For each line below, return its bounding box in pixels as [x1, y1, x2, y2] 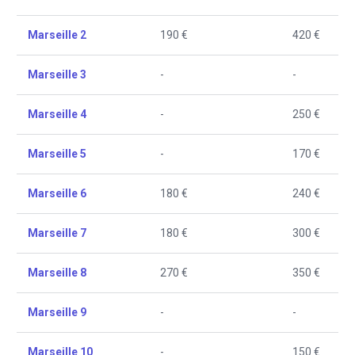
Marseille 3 [28, 68, 86, 81]
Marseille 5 [28, 147, 86, 160]
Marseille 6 [28, 187, 86, 200]
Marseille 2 [28, 29, 86, 41]
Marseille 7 [28, 227, 86, 239]
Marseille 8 [28, 266, 86, 279]
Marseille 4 [28, 108, 86, 120]
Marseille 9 [28, 306, 86, 319]
